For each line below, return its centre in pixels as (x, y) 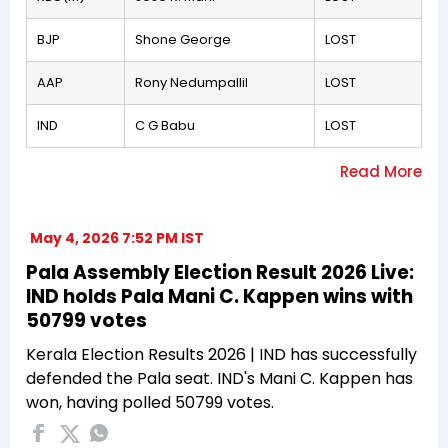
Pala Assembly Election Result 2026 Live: (220, 272)
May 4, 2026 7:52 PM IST (117, 237)
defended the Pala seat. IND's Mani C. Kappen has (219, 378)
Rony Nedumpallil (191, 82)
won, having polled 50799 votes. (150, 402)
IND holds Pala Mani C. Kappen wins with (219, 296)
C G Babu (165, 125)
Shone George (183, 39)
